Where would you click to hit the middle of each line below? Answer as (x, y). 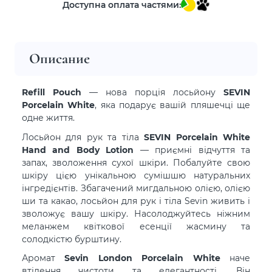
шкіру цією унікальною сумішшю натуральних (136, 175)
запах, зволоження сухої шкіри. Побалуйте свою (136, 162)
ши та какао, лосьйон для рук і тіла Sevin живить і (136, 200)
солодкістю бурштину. (72, 239)
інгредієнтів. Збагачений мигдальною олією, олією (136, 188)
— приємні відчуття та (192, 149)
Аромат (43, 258)
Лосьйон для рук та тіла (80, 137)
